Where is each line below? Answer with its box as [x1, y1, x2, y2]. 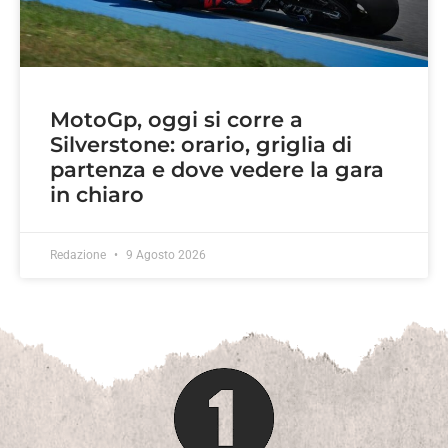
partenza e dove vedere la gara [50, 156, 384, 182]
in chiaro [50, 181, 144, 207]
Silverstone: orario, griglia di [50, 131, 352, 157]
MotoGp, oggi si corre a [50, 106, 303, 132]
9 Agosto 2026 [123, 247, 206, 262]
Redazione [50, 247, 109, 262]
